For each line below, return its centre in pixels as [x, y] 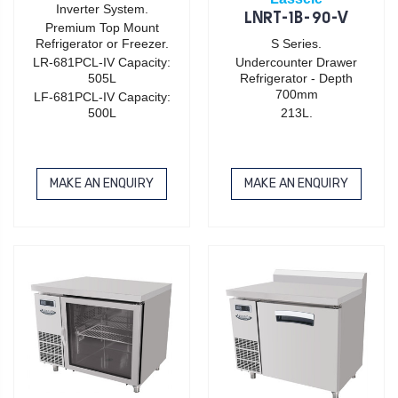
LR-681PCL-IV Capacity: [102, 62]
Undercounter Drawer [296, 62]
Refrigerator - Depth [296, 78]
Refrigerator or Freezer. [102, 43]
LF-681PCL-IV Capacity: [102, 96]
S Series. [296, 43]
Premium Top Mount [102, 27]
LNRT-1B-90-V [296, 19]
